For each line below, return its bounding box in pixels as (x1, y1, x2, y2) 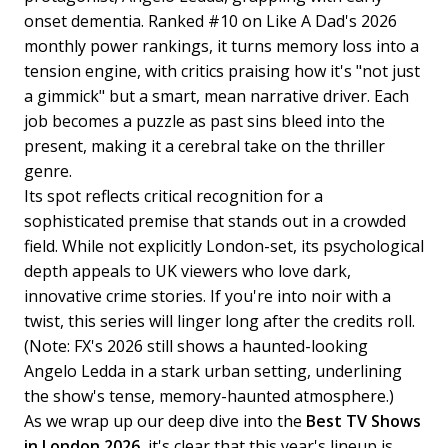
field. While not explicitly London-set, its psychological (24, 234, 424, 257)
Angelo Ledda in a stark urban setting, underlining (24, 359, 402, 382)
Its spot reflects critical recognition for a (24, 184, 323, 207)
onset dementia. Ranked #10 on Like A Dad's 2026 (24, 9, 397, 32)
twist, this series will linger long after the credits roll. (24, 309, 415, 332)
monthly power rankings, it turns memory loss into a (24, 34, 419, 57)
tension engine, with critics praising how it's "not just (24, 59, 420, 82)
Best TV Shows (302, 409, 421, 432)
